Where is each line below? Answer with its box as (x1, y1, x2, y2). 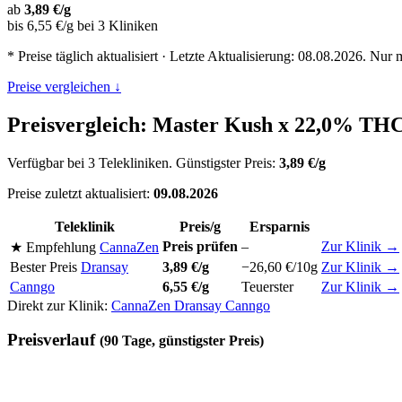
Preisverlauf (7, 330, 100, 350)
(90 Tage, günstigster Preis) (100, 333, 264, 349)
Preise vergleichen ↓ (7, 78, 121, 94)
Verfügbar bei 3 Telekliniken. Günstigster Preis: (7, 154, 279, 170)
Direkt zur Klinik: (7, 297, 108, 313)
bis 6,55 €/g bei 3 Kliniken (7, 17, 158, 33)
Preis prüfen (162, 238, 238, 254)
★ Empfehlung (10, 239, 96, 255)
